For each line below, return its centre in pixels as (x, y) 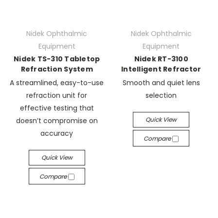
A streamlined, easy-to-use (57, 83)
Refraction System (57, 69)
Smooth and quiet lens (161, 83)
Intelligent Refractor (161, 69)
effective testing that (57, 108)
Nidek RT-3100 (161, 59)
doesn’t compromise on (57, 121)
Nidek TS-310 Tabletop (57, 59)
